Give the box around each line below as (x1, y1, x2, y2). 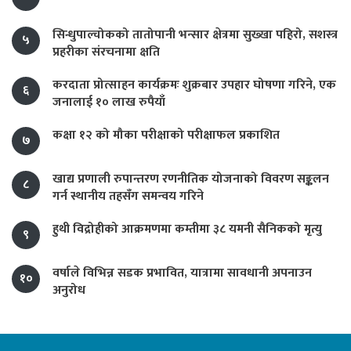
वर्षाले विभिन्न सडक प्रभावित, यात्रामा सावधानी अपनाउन (52, 262, 312, 284)
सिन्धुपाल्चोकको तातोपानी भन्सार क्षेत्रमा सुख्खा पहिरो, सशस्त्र (52, 24, 338, 46)
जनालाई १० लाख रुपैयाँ (52, 92, 165, 114)
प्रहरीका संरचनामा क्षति (52, 42, 160, 63)
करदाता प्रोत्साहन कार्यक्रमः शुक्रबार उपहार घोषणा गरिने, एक (52, 74, 336, 96)
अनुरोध (52, 280, 85, 302)
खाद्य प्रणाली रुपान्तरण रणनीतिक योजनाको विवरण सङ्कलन (52, 168, 329, 190)
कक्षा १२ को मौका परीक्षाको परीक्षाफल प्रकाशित (52, 125, 280, 147)
